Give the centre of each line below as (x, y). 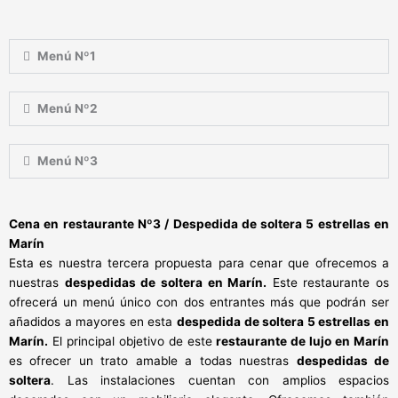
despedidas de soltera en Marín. (166, 283)
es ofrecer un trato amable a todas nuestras (153, 361)
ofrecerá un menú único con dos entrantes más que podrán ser (199, 302)
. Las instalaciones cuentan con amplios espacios (220, 381)
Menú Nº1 (67, 56)
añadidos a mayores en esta (93, 322)
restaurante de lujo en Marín (303, 342)
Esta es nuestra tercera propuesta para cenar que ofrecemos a (199, 263)
